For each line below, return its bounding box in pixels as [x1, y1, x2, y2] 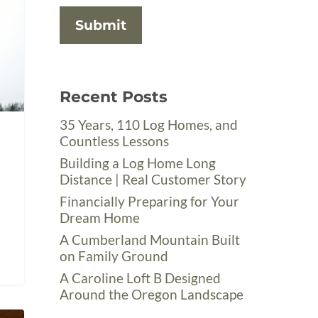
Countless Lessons [60, 133, 170, 149]
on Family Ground [60, 248, 169, 264]
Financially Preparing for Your [60, 193, 240, 209]
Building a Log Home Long [60, 155, 216, 171]
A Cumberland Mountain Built [60, 231, 241, 248]
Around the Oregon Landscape [60, 286, 244, 302]
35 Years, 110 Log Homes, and [60, 116, 238, 133]
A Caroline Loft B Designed [60, 270, 221, 286]
